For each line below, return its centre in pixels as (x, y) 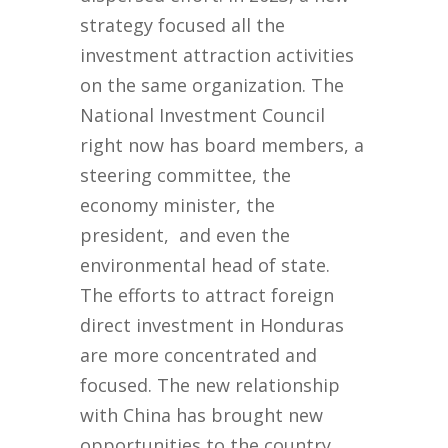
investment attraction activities (217, 55)
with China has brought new (202, 415)
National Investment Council (203, 115)
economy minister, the (178, 205)
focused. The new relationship (210, 385)
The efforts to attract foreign (207, 295)
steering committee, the (186, 175)
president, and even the (185, 235)
